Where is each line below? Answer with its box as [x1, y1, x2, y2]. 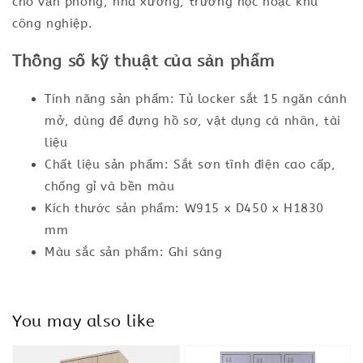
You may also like [12, 311, 156, 331]
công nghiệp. [12, 16, 93, 31]
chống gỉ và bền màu [45, 179, 175, 194]
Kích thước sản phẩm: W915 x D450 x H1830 [45, 201, 325, 216]
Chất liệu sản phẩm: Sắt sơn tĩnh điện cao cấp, [45, 157, 336, 172]
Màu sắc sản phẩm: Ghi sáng [45, 245, 223, 259]
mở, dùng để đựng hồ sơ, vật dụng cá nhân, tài [45, 113, 342, 128]
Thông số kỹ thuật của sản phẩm [12, 52, 275, 70]
